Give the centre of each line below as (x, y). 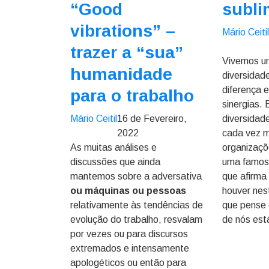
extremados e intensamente (130, 248)
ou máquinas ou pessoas (128, 191)
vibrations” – (123, 31)
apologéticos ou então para (128, 263)
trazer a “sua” (127, 53)
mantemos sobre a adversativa (136, 176)
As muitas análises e (113, 147)
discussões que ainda (115, 162)
